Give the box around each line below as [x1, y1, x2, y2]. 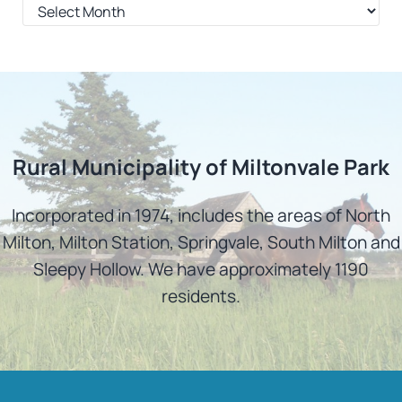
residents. [162, 284, 240, 308]
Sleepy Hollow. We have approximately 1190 [33, 257, 369, 281]
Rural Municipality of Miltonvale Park [13, 153, 389, 182]
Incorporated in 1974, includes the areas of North [12, 203, 390, 227]
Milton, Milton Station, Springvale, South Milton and [2, 230, 400, 254]
